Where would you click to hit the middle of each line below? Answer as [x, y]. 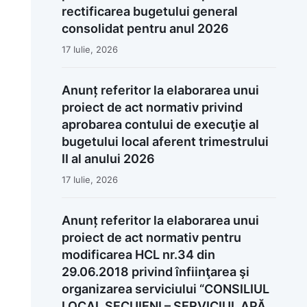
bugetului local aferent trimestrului [165, 141]
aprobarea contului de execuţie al [160, 124]
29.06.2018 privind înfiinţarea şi [155, 271]
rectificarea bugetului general [149, 11]
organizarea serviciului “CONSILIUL [165, 288]
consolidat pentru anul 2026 [145, 28]
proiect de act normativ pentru [151, 237]
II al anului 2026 [108, 158]
